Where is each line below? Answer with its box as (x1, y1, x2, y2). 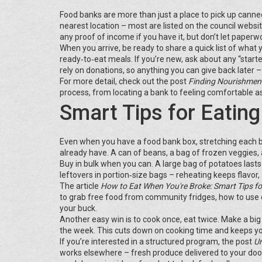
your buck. (60, 204, 97, 213)
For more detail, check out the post (60, 77, 188, 86)
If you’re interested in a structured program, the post (60, 237, 254, 246)
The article (60, 181, 101, 191)
